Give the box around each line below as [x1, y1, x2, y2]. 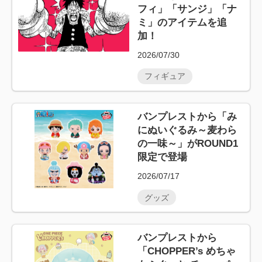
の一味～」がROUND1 [137, 137, 239, 149]
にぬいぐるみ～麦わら [137, 124, 237, 136]
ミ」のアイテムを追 [137, 16, 227, 28]
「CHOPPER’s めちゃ [137, 245, 236, 257]
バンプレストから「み [137, 111, 237, 122]
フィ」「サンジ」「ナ [137, 3, 237, 15]
